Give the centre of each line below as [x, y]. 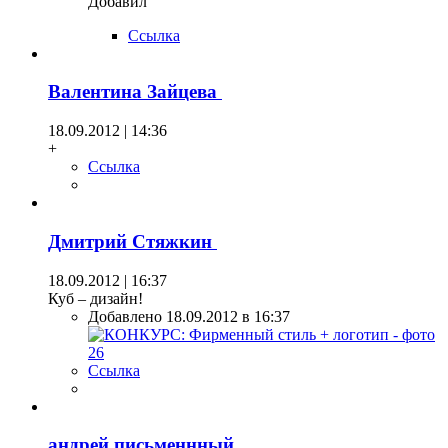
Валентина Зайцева [135, 92]
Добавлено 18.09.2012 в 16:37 [189, 316]
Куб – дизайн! [95, 298]
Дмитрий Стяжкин [132, 241]
